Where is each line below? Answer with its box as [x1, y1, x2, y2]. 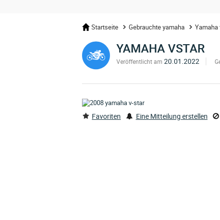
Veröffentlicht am [116, 57, 163, 65]
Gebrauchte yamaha [129, 23, 185, 31]
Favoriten [92, 111, 121, 121]
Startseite [91, 23, 118, 31]
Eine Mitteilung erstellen [136, 111, 208, 121]
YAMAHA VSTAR [116, 40, 205, 56]
